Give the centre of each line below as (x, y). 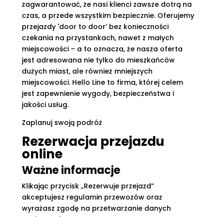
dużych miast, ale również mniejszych (87, 71)
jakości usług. (45, 105)
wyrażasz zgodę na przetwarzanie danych (96, 208)
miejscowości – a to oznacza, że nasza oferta (102, 49)
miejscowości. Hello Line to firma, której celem (102, 82)
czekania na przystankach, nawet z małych (98, 38)
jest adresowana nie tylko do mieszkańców (98, 60)
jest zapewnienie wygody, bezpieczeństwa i (98, 93)
